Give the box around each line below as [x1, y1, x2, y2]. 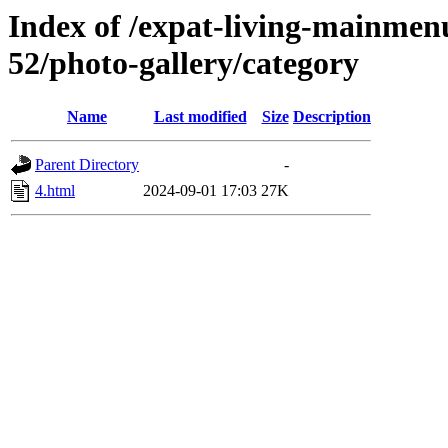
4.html [35, 182, 75, 200]
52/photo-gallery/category [8, 45, 359, 81]
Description [293, 108, 371, 126]
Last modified [153, 108, 247, 126]
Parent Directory [35, 156, 139, 174]
